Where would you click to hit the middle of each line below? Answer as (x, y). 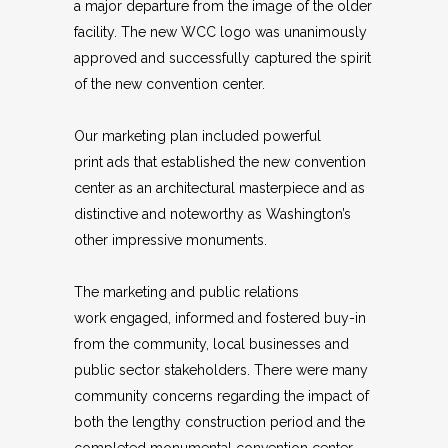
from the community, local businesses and (211, 343)
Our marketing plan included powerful (197, 135)
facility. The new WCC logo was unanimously (220, 31)
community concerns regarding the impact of (221, 395)
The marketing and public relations (186, 291)
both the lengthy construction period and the (219, 421)
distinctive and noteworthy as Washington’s (212, 213)
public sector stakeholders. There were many (221, 369)
